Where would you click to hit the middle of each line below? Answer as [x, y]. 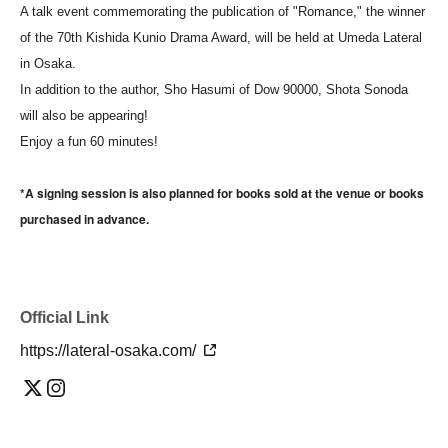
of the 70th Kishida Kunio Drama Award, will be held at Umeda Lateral [221, 38]
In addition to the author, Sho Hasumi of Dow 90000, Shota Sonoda [214, 90]
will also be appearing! [84, 116]
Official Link [64, 318]
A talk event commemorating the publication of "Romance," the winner [222, 12]
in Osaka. [48, 64]
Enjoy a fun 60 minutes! [89, 142]
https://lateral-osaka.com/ [110, 351]
